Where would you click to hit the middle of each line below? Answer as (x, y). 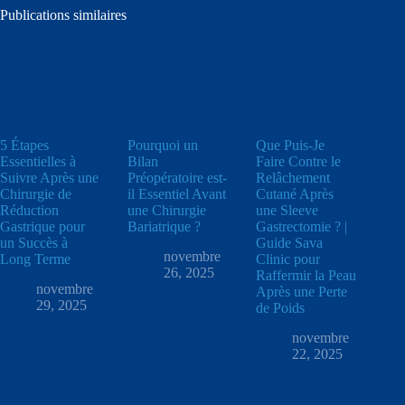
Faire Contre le (298, 162)
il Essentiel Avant (177, 194)
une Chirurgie (167, 211)
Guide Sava (289, 243)
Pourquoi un (163, 146)
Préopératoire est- (178, 178)
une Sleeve (287, 211)
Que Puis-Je (290, 146)
